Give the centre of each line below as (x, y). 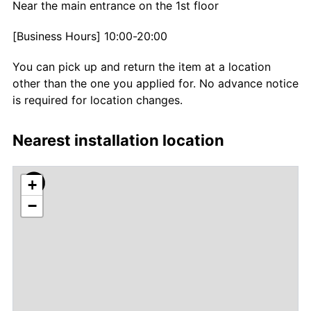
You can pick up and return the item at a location (142, 66)
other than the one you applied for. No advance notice (155, 83)
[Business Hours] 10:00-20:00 (90, 36)
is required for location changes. (98, 100)
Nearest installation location (118, 140)
